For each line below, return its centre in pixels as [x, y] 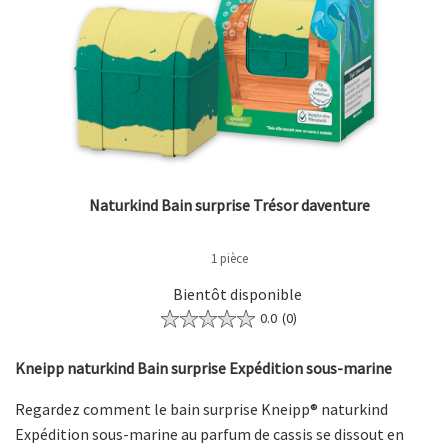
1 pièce [229, 259]
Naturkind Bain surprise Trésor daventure [229, 204]
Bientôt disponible [237, 294]
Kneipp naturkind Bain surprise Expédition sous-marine [203, 368]
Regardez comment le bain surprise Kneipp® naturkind [201, 409]
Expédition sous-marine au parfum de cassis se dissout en [209, 434]
